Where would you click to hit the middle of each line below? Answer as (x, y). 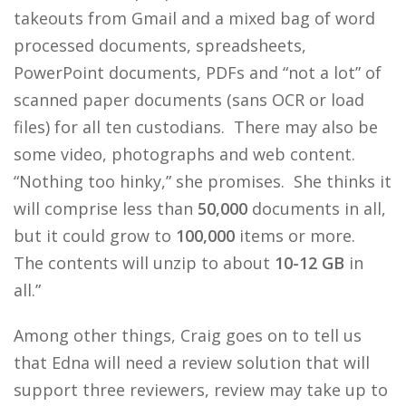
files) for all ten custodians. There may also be (196, 127)
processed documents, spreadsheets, (160, 45)
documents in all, (317, 208)
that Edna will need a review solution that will (192, 362)
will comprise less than (106, 208)
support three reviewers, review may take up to (201, 390)
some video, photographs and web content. (187, 154)
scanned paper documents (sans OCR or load (189, 100)
